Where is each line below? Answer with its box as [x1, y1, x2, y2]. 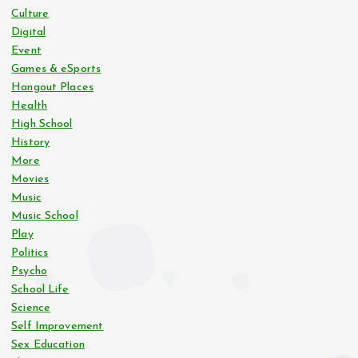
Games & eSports [11, 63, 101, 76]
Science [11, 302, 51, 315]
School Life [11, 284, 70, 296]
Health [11, 100, 47, 113]
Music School [11, 210, 78, 223]
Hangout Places [11, 82, 94, 94]
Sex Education [11, 339, 85, 352]
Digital [11, 26, 46, 39]
